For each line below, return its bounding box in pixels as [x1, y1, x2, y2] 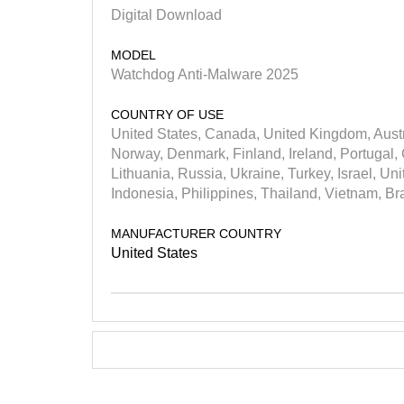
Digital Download [111, 6, 222, 23]
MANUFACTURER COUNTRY [111, 225, 281, 241]
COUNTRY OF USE [111, 106, 224, 122]
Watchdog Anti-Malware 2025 [111, 66, 298, 82]
